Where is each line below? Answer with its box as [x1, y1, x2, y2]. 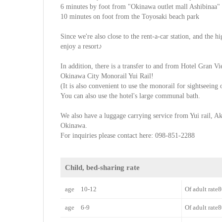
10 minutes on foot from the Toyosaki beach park [60, 13, 200, 21]
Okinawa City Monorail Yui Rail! [60, 72, 154, 80]
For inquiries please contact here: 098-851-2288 [60, 132, 195, 140]
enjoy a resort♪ [60, 43, 103, 51]
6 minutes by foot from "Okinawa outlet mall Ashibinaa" [60, 3, 221, 11]
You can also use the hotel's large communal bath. [60, 92, 201, 100]
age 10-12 [65, 185, 97, 193]
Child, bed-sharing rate [65, 163, 140, 171]
